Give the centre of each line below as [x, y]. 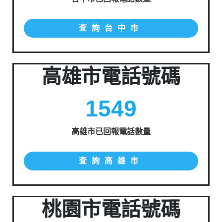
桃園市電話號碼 [111, 209]
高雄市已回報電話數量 [111, 132]
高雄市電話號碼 [111, 76]
